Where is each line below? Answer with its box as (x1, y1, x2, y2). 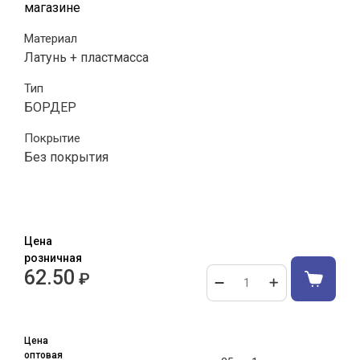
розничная (24, 251, 82, 264)
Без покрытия (24, 149, 108, 166)
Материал (24, 31, 77, 47)
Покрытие (24, 131, 80, 146)
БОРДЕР (24, 100, 76, 116)
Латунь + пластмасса (24, 50, 149, 66)
